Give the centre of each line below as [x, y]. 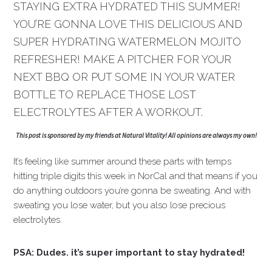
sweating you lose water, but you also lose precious [120, 205]
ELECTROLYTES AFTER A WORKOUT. [108, 112]
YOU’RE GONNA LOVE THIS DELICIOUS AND [128, 24]
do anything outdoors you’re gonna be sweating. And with [132, 191]
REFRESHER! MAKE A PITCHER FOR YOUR [123, 59]
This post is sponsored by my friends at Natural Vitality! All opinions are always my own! [136, 135]
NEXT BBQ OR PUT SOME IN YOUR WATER [124, 77]
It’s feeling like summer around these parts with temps [123, 161]
